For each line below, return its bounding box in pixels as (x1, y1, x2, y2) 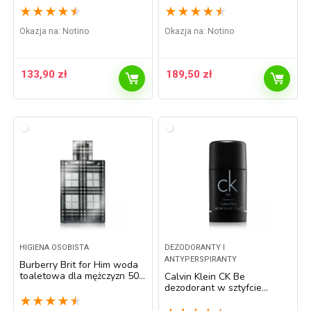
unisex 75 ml (165, 292, 221, 305)
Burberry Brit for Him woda (19, 258, 139, 271)
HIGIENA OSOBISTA (19, 243, 90, 252)
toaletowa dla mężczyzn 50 (19, 269, 140, 283)
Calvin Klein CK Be (165, 270, 246, 283)
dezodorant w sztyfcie (165, 281, 262, 294)
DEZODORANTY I (165, 243, 226, 252)
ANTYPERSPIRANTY (165, 255, 237, 264)
